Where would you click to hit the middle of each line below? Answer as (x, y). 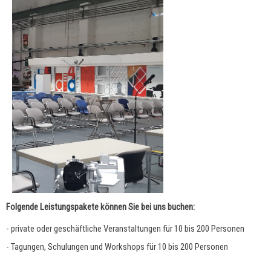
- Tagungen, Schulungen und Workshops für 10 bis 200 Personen (117, 247)
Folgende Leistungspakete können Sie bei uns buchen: (100, 207)
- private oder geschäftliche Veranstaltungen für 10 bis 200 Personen (125, 229)
